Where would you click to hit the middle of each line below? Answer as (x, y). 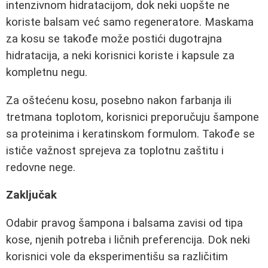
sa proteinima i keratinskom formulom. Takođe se (130, 134)
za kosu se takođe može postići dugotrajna (114, 39)
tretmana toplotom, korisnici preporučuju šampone (133, 117)
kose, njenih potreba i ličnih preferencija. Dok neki (128, 240)
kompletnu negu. (47, 72)
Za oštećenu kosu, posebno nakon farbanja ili (119, 100)
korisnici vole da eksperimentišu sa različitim (117, 256)
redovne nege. (41, 167)
